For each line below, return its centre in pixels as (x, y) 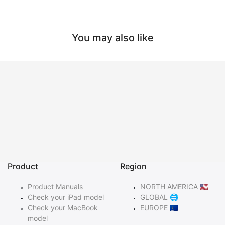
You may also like (113, 38)
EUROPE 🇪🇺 (159, 208)
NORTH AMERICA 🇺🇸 (174, 187)
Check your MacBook (63, 208)
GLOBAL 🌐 (159, 197)
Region (133, 166)
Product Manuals (55, 187)
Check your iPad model (66, 197)
